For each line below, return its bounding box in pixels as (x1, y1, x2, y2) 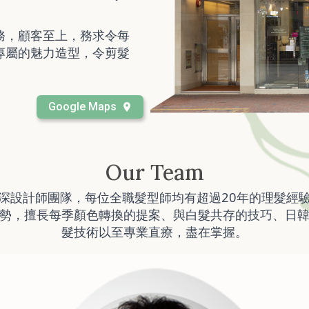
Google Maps (48, 99, 117, 113)
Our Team (105, 158, 204, 186)
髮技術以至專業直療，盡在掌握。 (61, 222, 248, 240)
